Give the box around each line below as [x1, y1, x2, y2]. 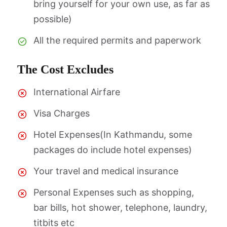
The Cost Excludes [17, 63, 113, 76]
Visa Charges [33, 108, 90, 119]
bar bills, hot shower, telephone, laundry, [33, 202, 207, 213]
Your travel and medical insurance [33, 166, 178, 176]
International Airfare [33, 87, 120, 97]
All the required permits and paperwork [33, 35, 201, 46]
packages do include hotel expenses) [33, 144, 192, 155]
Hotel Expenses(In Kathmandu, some [33, 129, 192, 140]
